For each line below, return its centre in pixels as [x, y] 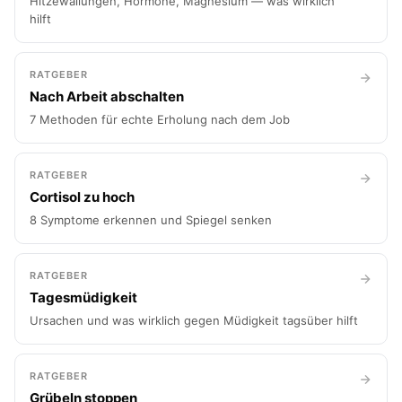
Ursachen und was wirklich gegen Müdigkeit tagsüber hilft [194, 320]
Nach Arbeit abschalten [107, 96]
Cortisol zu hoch [82, 197]
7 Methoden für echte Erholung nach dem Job [160, 119]
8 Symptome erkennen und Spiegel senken [151, 220]
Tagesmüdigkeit [83, 297]
